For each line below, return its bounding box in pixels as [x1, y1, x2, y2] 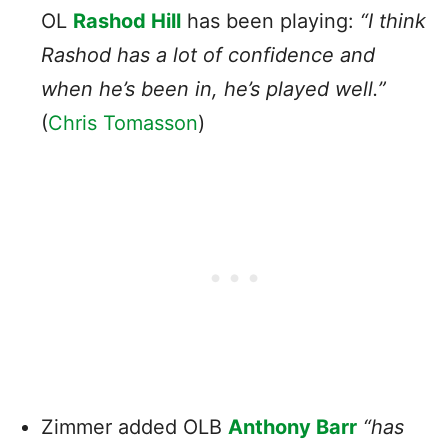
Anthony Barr [228, 414, 357, 439]
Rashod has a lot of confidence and [41, 42, 375, 67]
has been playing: [181, 8, 360, 33]
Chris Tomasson [48, 110, 198, 135]
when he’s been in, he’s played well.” [41, 76, 386, 101]
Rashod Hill [73, 8, 181, 33]
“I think [360, 8, 426, 33]
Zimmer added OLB [41, 414, 228, 439]
